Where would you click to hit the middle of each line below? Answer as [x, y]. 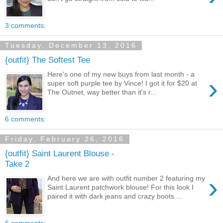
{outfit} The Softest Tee [48, 60]
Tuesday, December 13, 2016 [71, 46]
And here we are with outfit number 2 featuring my [126, 178]
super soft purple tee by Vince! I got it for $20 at [122, 83]
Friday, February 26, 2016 [65, 139]
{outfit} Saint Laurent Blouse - [60, 154]
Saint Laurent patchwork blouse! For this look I [121, 187]
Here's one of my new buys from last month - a [121, 74]
